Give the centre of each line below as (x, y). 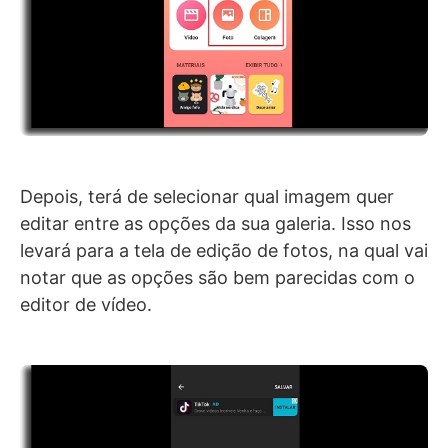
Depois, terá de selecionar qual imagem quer (207, 197)
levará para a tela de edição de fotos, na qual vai (224, 251)
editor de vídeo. (86, 305)
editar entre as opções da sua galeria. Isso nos (215, 224)
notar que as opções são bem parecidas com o (217, 278)
